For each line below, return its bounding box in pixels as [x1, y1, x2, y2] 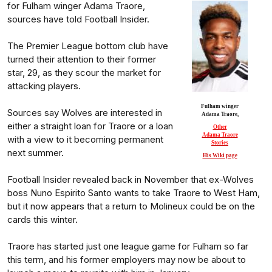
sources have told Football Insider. [7, 13, 149, 25]
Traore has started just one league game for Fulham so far [7, 240, 248, 252]
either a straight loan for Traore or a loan [7, 120, 173, 132]
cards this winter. [7, 214, 78, 225]
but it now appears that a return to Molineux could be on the [7, 200, 255, 212]
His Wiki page [202, 152, 237, 158]
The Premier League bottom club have [7, 40, 168, 52]
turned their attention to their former [7, 53, 156, 65]
